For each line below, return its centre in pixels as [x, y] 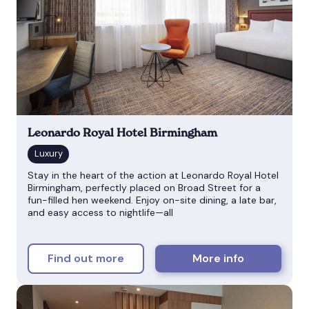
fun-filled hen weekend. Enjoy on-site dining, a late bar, [152, 200]
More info [219, 259]
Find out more [86, 259]
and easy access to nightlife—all [100, 212]
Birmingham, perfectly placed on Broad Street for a [144, 187]
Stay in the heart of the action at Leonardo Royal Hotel [153, 175]
